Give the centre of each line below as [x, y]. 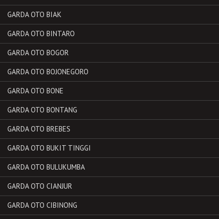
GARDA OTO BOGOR [38, 52]
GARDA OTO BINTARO [41, 33]
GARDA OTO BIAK [34, 14]
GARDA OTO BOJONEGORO [48, 71]
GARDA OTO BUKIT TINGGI [49, 148]
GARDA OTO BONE [35, 90]
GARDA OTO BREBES [39, 129]
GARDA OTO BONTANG [42, 109]
